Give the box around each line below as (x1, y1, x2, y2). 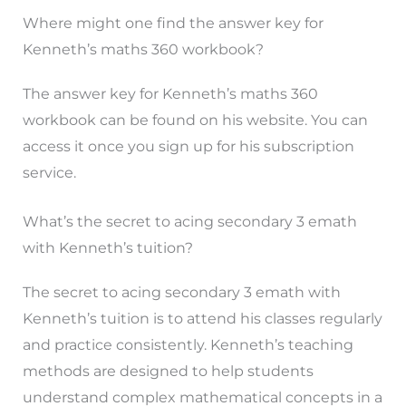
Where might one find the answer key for (22, 14, 324, 32)
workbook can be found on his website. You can (22, 111, 368, 129)
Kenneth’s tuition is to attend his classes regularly (22, 310, 382, 328)
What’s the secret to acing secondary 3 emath (22, 213, 357, 231)
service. (22, 163, 76, 181)
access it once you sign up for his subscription (22, 137, 354, 155)
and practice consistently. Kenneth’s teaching (22, 336, 353, 354)
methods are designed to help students (22, 362, 314, 381)
